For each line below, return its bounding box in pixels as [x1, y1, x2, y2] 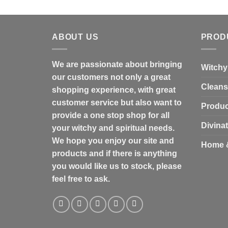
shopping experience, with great [52, 85, 176, 95]
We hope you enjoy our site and [52, 136, 174, 146]
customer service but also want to [52, 98, 182, 107]
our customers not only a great [52, 73, 170, 82]
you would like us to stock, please [52, 162, 182, 171]
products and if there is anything [52, 149, 177, 158]
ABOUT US [52, 32, 99, 41]
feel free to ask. [52, 175, 110, 184]
